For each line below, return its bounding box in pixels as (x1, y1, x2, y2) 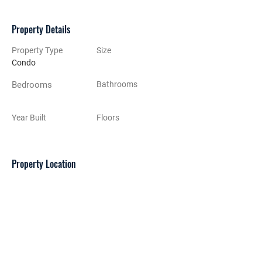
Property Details (12, 22, 70, 36)
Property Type (12, 46, 63, 55)
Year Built (12, 113, 46, 122)
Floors (96, 113, 119, 122)
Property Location (12, 157, 76, 171)
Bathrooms (96, 80, 137, 89)
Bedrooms (12, 80, 52, 90)
